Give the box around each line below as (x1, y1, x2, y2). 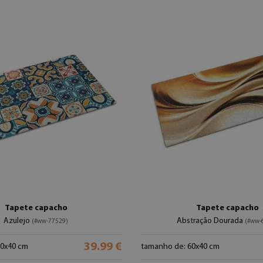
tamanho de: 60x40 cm (141, 242, 220, 251)
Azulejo (4, 217, 32, 225)
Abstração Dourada (177, 217, 245, 225)
